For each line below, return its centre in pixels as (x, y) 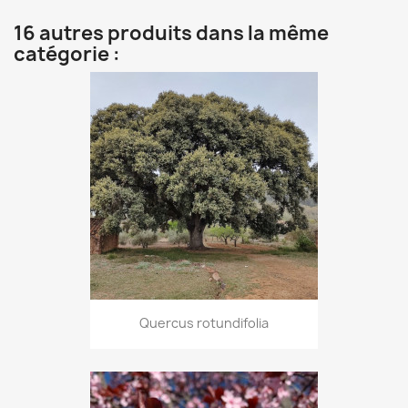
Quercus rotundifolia (204, 323)
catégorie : (67, 55)
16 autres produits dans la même (171, 34)
